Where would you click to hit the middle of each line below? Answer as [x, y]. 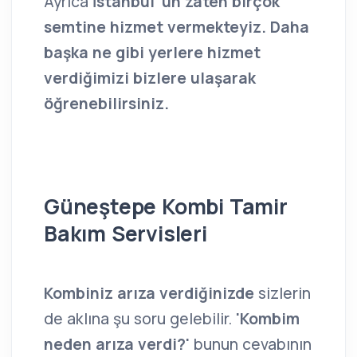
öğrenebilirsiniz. [106, 104]
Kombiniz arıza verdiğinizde [151, 294]
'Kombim [268, 319]
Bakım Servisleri [126, 234]
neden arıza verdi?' [117, 345]
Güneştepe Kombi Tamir [166, 207]
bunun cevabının [251, 345]
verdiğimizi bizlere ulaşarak [150, 78]
